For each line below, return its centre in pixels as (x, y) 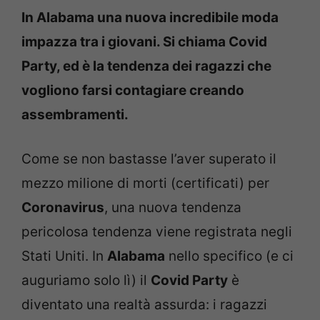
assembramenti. (75, 114)
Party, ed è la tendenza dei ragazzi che (146, 66)
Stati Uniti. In (64, 256)
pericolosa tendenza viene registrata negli (157, 232)
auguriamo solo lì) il (86, 280)
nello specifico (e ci (229, 256)
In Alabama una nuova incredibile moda (150, 17)
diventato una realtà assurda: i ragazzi (144, 305)
